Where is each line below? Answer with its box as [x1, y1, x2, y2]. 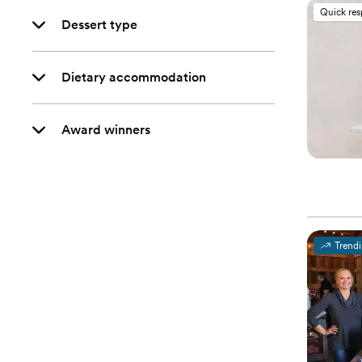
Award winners [61, 122, 150, 137]
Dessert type [61, 17, 137, 32]
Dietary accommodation [61, 69, 206, 85]
